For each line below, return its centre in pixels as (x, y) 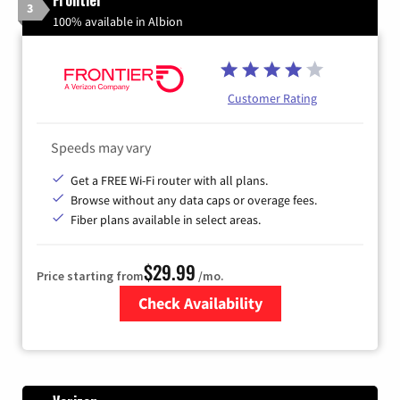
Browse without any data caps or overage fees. (194, 200)
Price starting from (90, 275)
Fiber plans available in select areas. (166, 219)
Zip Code (203, 332)
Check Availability (200, 303)
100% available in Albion (118, 21)
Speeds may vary (101, 147)
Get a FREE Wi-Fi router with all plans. (169, 180)
